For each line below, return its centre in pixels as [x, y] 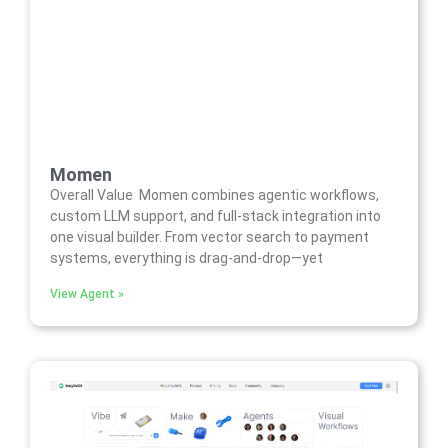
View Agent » [87, 293]
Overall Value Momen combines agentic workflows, [214, 194]
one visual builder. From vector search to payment [209, 236]
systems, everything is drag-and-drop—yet [186, 257]
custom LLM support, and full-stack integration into [215, 215]
